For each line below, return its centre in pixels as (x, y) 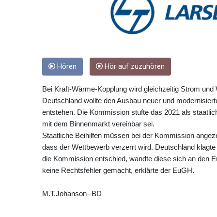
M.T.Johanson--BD (72, 194)
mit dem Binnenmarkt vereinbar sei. (98, 124)
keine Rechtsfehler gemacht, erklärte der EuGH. (118, 170)
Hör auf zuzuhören (134, 67)
